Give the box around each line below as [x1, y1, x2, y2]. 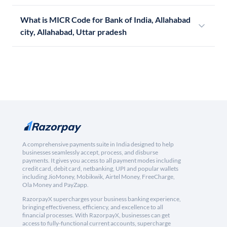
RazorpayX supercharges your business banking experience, [22, 195, 181, 203]
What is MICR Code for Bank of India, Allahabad [20, 15, 191, 25]
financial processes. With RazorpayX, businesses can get [22, 211, 170, 219]
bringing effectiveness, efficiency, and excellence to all [22, 203, 163, 211]
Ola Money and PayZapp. [22, 181, 89, 189]
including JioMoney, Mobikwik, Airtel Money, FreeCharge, [22, 173, 175, 181]
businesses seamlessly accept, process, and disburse [22, 148, 158, 157]
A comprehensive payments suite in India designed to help [22, 140, 174, 148]
